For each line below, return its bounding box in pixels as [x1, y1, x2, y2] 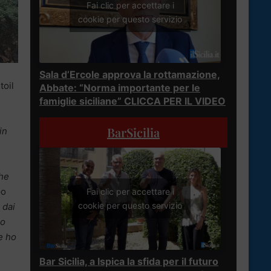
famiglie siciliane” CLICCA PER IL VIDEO [39, 94, 226, 107]
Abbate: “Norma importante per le [39, 81, 200, 94]
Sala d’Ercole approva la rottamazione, [39, 68, 220, 80]
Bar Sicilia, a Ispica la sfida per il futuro [39, 255, 218, 267]
